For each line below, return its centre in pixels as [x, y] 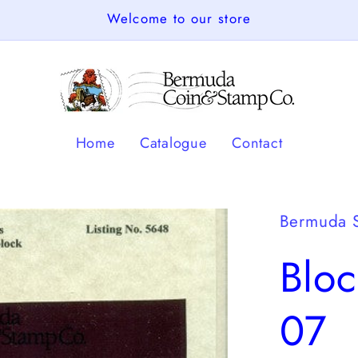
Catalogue [173, 143]
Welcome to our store [179, 18]
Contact [257, 143]
